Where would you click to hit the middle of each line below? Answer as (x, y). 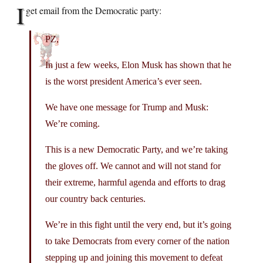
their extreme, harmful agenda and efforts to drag (135, 182)
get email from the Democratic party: (94, 10)
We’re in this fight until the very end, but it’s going (138, 224)
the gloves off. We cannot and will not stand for (133, 166)
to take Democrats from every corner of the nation (137, 241)
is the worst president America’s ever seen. (124, 81)
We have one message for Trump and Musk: (127, 107)
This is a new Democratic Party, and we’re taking (136, 149)
